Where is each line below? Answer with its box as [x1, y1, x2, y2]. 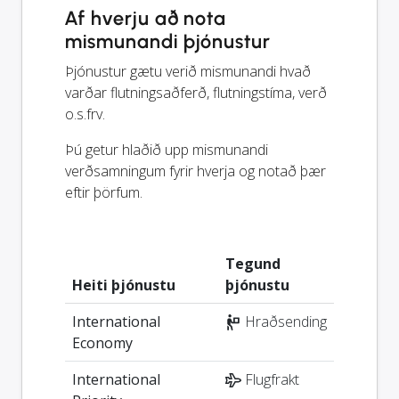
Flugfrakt [241, 369, 299, 389]
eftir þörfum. [65, 182, 142, 202]
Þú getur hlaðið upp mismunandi [65, 139, 268, 159]
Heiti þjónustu [72, 274, 175, 295]
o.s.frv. [65, 103, 105, 124]
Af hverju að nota [65, 5, 227, 30]
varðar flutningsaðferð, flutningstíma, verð [65, 82, 327, 102]
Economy [72, 332, 133, 353]
